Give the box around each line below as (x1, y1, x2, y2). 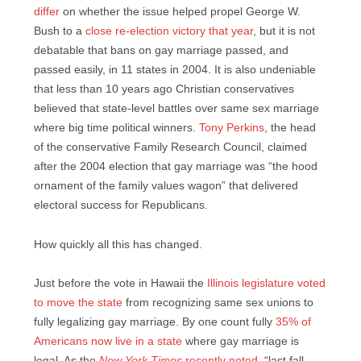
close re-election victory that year (85, 24, 253, 37)
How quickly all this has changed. (34, 238, 202, 251)
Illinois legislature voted (207, 277, 326, 290)
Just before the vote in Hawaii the (34, 277, 207, 290)
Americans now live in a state (34, 335, 182, 348)
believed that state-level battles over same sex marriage (34, 102, 319, 114)
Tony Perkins (199, 121, 264, 134)
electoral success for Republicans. (34, 198, 208, 211)
